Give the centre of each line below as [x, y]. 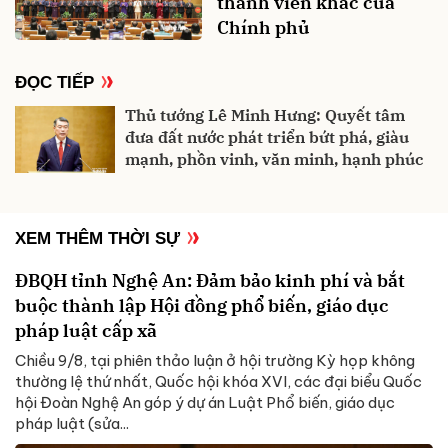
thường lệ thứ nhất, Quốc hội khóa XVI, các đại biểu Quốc [218, 381]
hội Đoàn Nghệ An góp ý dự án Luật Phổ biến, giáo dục [205, 402]
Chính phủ [264, 27]
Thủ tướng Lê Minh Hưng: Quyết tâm [265, 114]
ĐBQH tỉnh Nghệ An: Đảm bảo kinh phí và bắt [210, 280]
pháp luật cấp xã [86, 330]
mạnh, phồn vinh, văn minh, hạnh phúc [274, 158]
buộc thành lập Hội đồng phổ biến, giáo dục [202, 305]
